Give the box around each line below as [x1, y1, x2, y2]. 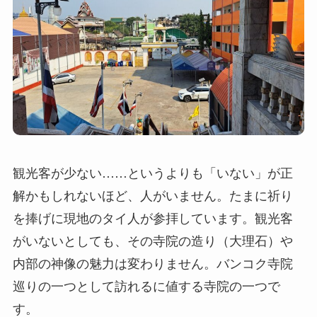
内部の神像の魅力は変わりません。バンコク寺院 [12, 253, 293, 272]
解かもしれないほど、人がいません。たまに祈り [12, 185, 293, 204]
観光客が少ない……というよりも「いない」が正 [12, 162, 293, 181]
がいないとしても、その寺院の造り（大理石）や [12, 230, 293, 249]
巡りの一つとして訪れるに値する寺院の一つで [12, 275, 280, 294]
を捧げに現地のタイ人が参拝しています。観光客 [12, 207, 293, 226]
